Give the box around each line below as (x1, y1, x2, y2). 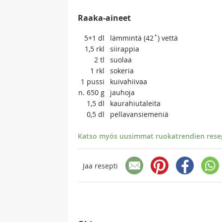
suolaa (110, 55, 132, 65)
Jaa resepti (83, 161, 118, 170)
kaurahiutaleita (110, 99, 161, 109)
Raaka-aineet (78, 12, 131, 24)
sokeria (110, 66, 134, 76)
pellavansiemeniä (110, 110, 168, 119)
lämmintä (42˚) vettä (110, 33, 178, 43)
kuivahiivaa (110, 77, 147, 87)
